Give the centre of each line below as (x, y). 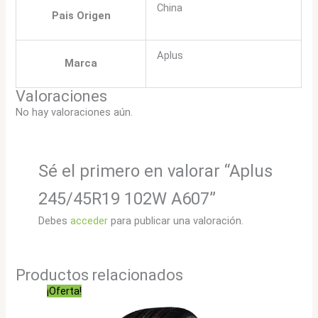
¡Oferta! (65, 291)
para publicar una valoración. (175, 221)
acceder (89, 221)
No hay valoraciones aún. (75, 112)
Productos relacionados (100, 275)
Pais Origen (81, 15)
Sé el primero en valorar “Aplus (155, 171)
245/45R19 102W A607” (127, 199)
